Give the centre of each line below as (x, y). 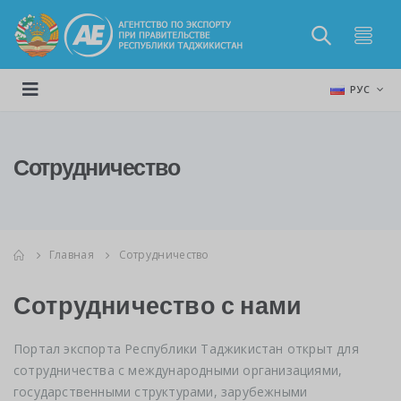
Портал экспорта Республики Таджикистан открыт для (186, 349)
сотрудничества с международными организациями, (178, 371)
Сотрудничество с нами (158, 305)
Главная (71, 254)
